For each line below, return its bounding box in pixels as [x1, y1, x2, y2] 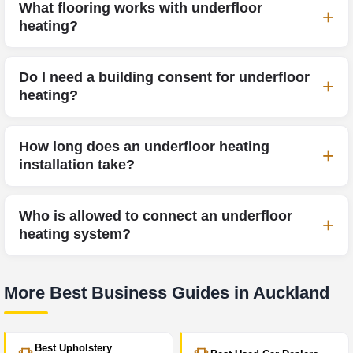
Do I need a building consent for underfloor [19, 69, 310, 85]
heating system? [19, 225, 131, 242]
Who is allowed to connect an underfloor [19, 207, 292, 224]
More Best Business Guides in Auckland [4, 282, 329, 303]
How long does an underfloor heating [19, 138, 269, 154]
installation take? [19, 156, 135, 173]
